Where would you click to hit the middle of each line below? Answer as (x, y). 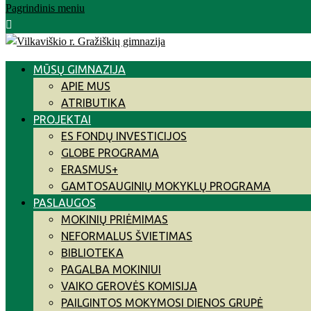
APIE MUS (86, 86)
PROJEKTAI (62, 119)
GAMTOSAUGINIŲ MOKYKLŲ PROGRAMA (166, 186)
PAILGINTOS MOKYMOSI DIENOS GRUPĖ (162, 303)
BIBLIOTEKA (92, 253)
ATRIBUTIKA (93, 103)
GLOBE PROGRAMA (110, 153)
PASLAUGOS (65, 203)
